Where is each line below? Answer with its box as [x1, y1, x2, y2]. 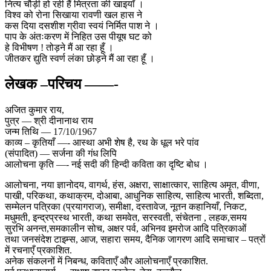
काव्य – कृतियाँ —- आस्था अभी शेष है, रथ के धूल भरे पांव [5, 137, 199, 148]
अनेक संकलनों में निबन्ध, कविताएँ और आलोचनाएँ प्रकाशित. [5, 255, 208, 266]
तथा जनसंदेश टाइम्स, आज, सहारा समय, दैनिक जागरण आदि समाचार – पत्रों [5, 233, 266, 244]
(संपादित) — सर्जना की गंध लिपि [5, 148, 117, 158]
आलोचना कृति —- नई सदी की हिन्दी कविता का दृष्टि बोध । [5, 158, 208, 169]
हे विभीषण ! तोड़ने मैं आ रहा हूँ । [5, 42, 114, 53]
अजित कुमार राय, [5, 104, 64, 115]
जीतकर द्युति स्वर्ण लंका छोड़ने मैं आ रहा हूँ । [5, 53, 155, 64]
